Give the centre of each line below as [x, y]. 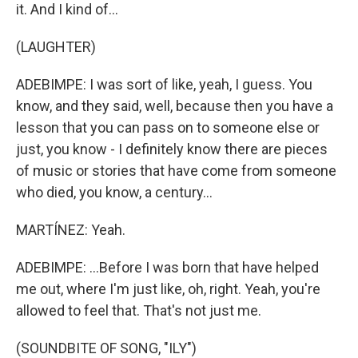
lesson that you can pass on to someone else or [168, 127]
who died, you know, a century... [114, 192]
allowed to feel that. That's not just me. [139, 310]
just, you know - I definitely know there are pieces [172, 149]
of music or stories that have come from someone [176, 171]
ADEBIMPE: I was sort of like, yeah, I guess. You [164, 84]
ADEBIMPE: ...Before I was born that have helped [167, 267]
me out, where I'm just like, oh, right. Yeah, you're [168, 289]
